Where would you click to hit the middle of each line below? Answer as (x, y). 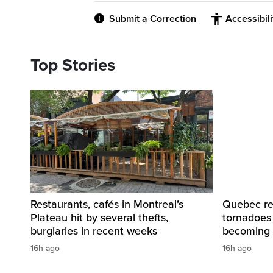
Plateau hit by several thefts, (99, 218)
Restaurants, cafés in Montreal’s (107, 204)
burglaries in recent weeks (94, 231)
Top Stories (73, 65)
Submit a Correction (153, 19)
